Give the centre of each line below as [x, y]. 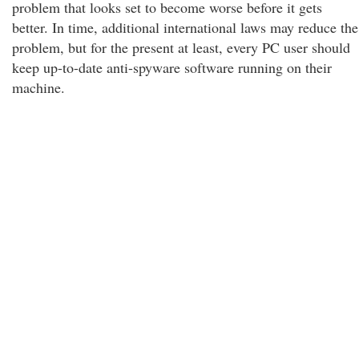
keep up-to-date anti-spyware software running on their [172, 67]
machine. [38, 87]
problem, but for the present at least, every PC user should [181, 47]
